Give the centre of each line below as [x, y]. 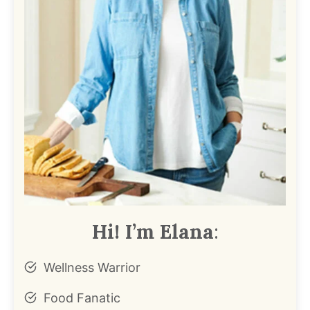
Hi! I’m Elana [153, 231]
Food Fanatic [82, 298]
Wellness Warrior [92, 267]
